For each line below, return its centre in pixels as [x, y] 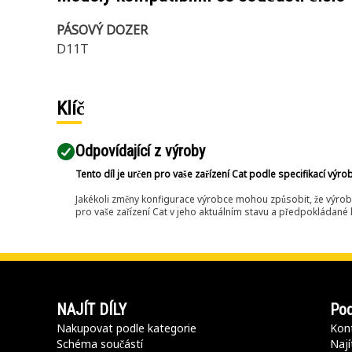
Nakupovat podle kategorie [126, 328]
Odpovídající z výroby [140, 151]
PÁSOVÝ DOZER [102, 30]
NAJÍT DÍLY [92, 310]
